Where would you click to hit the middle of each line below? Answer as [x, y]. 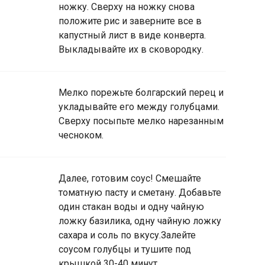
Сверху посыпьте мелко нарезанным [141, 121]
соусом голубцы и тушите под [125, 249]
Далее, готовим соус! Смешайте [130, 178]
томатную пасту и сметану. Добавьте [140, 192]
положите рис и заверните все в [130, 21]
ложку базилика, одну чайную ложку [140, 221]
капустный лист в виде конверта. [132, 35]
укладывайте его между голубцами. [139, 106]
